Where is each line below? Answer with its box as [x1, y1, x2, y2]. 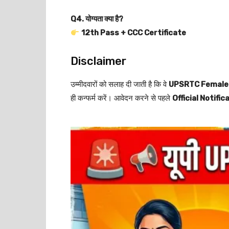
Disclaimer [71, 54, 126, 68]
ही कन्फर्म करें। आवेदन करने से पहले [71, 94, 172, 103]
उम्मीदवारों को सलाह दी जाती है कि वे [71, 80, 169, 89]
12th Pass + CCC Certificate [81, 28, 187, 37]
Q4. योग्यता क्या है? [71, 14, 123, 24]
